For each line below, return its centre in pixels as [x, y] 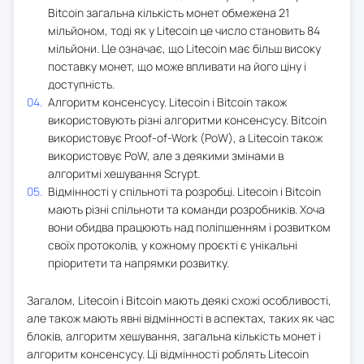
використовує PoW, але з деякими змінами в [166, 155]
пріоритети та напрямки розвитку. [139, 262]
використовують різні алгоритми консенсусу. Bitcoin [187, 119]
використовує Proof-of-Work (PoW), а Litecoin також [185, 137]
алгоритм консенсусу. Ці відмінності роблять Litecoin [168, 353]
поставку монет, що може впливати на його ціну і [177, 66]
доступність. [81, 84]
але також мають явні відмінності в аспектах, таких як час [181, 318]
